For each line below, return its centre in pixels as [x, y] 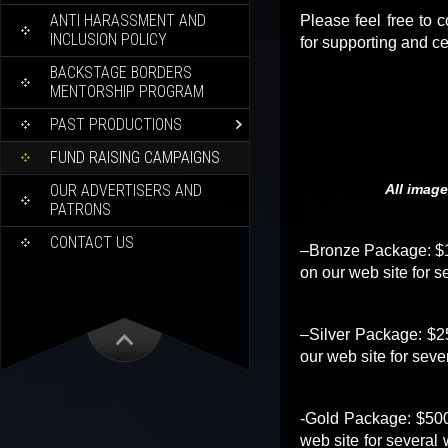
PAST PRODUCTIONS [116, 124]
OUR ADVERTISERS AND [126, 190]
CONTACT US [92, 242]
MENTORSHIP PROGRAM [127, 91]
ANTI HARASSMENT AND [128, 20]
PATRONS [80, 209]
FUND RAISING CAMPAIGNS [135, 157]
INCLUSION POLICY [108, 39]
